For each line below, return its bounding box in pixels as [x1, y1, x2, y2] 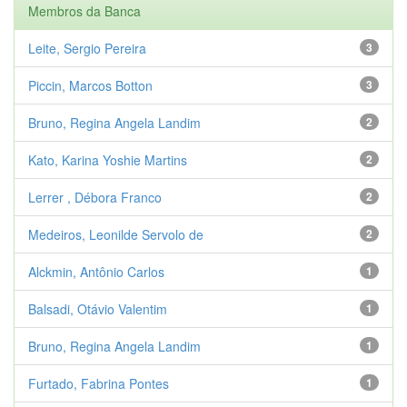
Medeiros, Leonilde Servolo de [28, 224, 203, 243]
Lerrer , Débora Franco [28, 187, 162, 206]
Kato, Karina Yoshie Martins [28, 150, 187, 169]
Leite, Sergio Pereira [28, 38, 146, 57]
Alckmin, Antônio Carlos [28, 262, 164, 281]
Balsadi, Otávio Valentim [28, 299, 167, 318]
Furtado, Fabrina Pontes [28, 373, 169, 392]
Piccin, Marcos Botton [28, 75, 153, 94]
